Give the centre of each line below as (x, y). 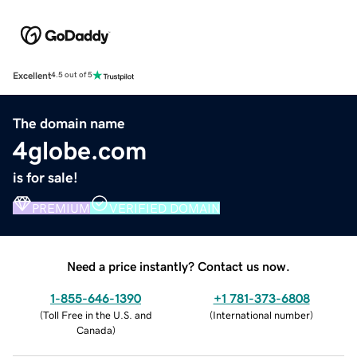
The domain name (69, 123)
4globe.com (80, 150)
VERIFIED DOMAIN (165, 208)
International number (261, 315)
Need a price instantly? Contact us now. (178, 266)
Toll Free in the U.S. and (97, 315)
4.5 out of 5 (72, 75)
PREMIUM (61, 208)
